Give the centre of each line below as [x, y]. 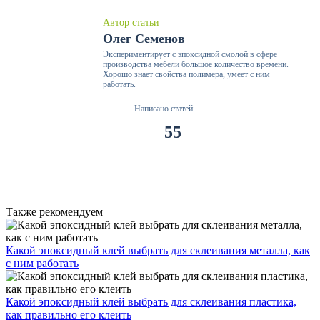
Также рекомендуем [54, 212]
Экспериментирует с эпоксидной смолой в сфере [190, 55]
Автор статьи [131, 23]
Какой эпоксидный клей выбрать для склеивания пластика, [151, 302]
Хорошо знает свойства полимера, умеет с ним [186, 75]
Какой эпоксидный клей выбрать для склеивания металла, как [158, 251]
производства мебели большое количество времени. [196, 65]
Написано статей [164, 109]
